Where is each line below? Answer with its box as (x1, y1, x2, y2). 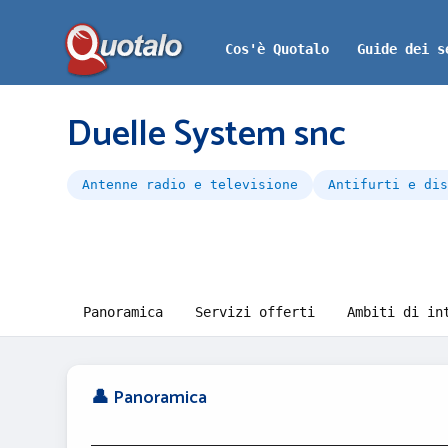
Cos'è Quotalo (225, 41, 329, 57)
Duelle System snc (67, 105, 346, 164)
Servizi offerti (195, 304, 315, 320)
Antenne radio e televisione (82, 177, 298, 192)
